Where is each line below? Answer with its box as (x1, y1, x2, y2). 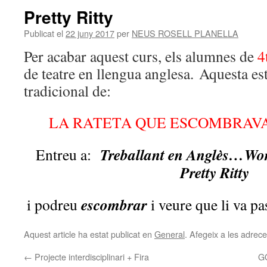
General (154, 228, 185, 240)
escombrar (80, 194, 147, 215)
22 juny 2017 (66, 27, 114, 39)
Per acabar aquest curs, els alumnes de (24, 46, 257, 66)
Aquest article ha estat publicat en (24, 228, 154, 240)
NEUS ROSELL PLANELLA (132, 27, 238, 39)
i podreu (26, 194, 81, 215)
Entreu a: (35, 144, 100, 164)
